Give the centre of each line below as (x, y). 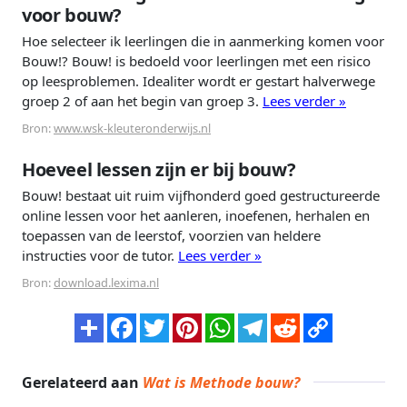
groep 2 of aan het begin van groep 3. (142, 101)
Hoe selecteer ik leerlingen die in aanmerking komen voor (203, 41)
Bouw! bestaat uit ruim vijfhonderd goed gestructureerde (201, 196)
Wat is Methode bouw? (221, 383)
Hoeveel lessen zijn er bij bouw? (159, 170)
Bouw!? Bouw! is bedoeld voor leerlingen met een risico (196, 61)
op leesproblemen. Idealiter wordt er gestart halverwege (199, 81)
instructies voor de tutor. (100, 256)
